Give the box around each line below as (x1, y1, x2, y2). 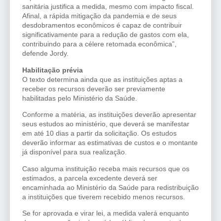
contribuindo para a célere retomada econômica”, (22, 40, 177, 48)
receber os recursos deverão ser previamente (22, 84, 165, 93)
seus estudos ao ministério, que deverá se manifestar (22, 120, 189, 128)
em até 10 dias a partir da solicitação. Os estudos (22, 129, 177, 138)
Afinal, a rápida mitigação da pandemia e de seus (22, 12, 177, 20)
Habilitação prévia (22, 66, 83, 74)
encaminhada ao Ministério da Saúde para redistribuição (22, 183, 199, 191)
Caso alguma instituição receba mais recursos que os (22, 164, 189, 173)
